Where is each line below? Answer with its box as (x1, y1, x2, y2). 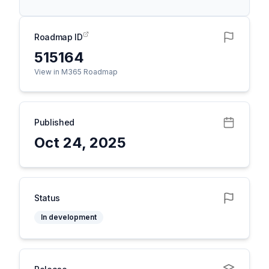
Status (34, 193, 60, 203)
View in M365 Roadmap (34, 67, 118, 76)
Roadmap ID (34, 32, 83, 42)
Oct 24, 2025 (34, 134, 126, 151)
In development (41, 213, 97, 222)
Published (34, 117, 74, 127)
